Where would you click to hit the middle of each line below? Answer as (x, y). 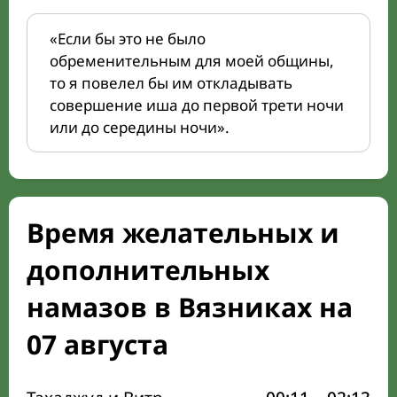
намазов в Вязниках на (190, 307)
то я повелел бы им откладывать (171, 83)
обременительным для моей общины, (192, 61)
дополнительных (148, 270)
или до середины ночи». (140, 127)
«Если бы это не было (128, 39)
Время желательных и (183, 233)
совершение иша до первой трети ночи (197, 105)
